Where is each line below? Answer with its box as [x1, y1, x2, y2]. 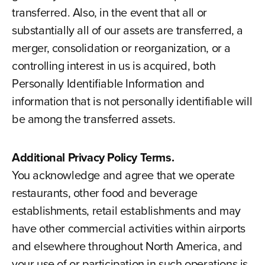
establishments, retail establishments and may [11, 202, 241, 219]
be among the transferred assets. [11, 110, 176, 128]
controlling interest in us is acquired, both [11, 57, 216, 75]
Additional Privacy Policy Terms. [11, 148, 174, 166]
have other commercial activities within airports [11, 219, 245, 237]
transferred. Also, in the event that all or [11, 4, 207, 21]
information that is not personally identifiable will [11, 92, 253, 110]
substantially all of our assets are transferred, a [11, 21, 243, 39]
